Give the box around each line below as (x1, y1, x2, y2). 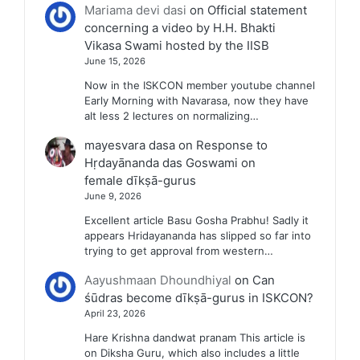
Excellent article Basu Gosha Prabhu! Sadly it (84, 214, 309, 227)
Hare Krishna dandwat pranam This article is (84, 331, 305, 345)
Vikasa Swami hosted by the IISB (84, 38, 269, 53)
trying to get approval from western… (84, 244, 273, 258)
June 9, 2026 (84, 190, 141, 202)
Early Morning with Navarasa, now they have (84, 94, 309, 108)
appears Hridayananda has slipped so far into (84, 229, 311, 243)
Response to (195, 137, 268, 153)
